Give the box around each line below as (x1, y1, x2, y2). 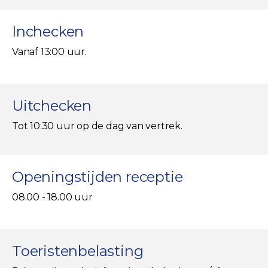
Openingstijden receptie (12, 167, 183, 185)
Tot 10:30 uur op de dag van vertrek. (12, 120, 182, 132)
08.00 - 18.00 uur (12, 191, 93, 203)
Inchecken (12, 22, 84, 40)
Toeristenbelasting (12, 242, 144, 260)
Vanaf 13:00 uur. (12, 45, 87, 57)
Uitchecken (12, 96, 92, 114)
